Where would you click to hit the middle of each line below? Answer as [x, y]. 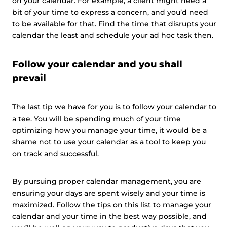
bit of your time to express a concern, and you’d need [110, 12]
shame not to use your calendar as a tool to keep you [109, 142]
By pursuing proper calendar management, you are [107, 181]
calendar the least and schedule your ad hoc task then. [113, 35]
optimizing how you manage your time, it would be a [109, 130]
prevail [29, 78]
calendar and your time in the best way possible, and [109, 216]
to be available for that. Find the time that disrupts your [114, 24]
